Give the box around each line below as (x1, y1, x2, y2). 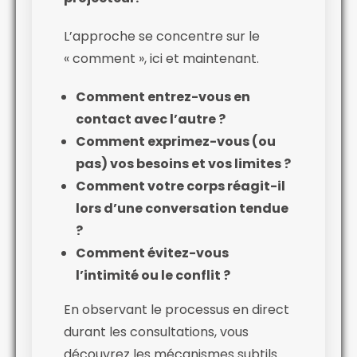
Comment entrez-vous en (76, 87, 250, 106)
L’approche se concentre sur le (64, 26, 260, 45)
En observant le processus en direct (64, 300, 289, 319)
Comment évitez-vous (76, 243, 229, 262)
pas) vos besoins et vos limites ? (76, 154, 291, 173)
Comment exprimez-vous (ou (76, 131, 276, 151)
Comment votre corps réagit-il (76, 176, 285, 195)
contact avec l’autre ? (76, 109, 226, 128)
